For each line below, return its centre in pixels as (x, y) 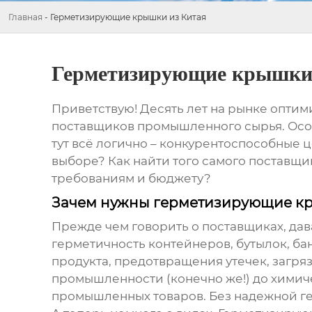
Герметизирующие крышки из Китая (128, 17)
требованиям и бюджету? (131, 179)
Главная (25, 17)
